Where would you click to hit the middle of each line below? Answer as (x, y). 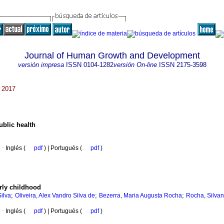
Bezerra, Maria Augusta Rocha (140, 196)
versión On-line (135, 65)
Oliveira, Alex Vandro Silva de (55, 196)
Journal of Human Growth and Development (112, 55)
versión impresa (41, 65)
